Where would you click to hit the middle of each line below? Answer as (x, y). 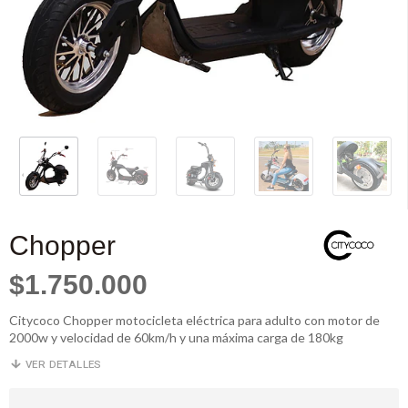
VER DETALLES (62, 365)
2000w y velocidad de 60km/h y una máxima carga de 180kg (176, 337)
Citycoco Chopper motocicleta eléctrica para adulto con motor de (194, 320)
